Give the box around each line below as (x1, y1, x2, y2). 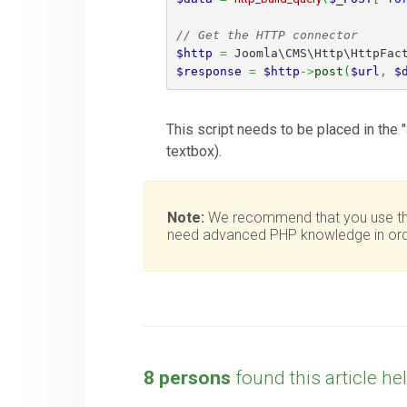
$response (175, 64, 242, 78)
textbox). (166, 143, 223, 161)
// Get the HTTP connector (175, 27, 358, 42)
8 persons (144, 367, 232, 390)
